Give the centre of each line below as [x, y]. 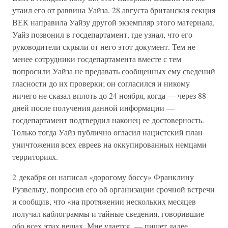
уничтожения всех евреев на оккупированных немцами [109, 144]
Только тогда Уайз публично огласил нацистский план [107, 132]
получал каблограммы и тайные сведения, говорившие [108, 213]
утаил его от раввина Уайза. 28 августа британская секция [114, 10]
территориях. [35, 156]
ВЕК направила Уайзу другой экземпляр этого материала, [113, 22]
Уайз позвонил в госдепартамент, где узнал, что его [102, 34]
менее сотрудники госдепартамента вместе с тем [97, 59]
